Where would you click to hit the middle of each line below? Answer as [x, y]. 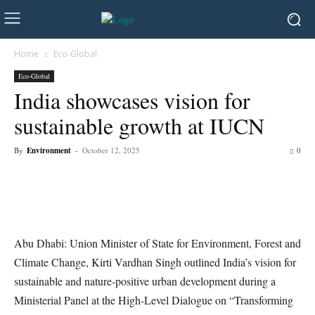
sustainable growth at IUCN [139, 126]
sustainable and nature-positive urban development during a [145, 281]
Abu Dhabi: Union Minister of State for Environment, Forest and [157, 243]
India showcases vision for [132, 100]
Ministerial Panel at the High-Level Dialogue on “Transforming [154, 300]
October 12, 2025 [111, 150]
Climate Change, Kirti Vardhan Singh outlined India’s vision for [155, 262]
